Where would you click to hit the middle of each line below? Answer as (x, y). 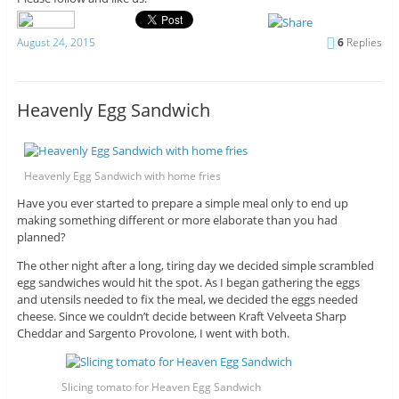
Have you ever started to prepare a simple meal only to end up (182, 204)
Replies (363, 42)
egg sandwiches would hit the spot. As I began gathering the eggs (188, 283)
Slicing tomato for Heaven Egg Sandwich (161, 387)
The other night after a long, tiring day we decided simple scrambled (195, 266)
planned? (41, 237)
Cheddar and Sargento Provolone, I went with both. (153, 334)
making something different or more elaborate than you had (177, 220)
